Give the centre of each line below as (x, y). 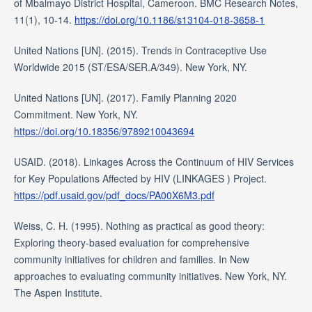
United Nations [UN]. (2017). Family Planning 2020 (125, 97)
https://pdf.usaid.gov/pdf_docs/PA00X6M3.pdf (114, 195)
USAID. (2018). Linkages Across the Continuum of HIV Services (154, 161)
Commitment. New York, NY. (76, 114)
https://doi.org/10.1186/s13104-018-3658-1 (169, 19)
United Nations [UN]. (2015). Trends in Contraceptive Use (140, 50)
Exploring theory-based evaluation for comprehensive (131, 242)
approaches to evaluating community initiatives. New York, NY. (150, 275)
